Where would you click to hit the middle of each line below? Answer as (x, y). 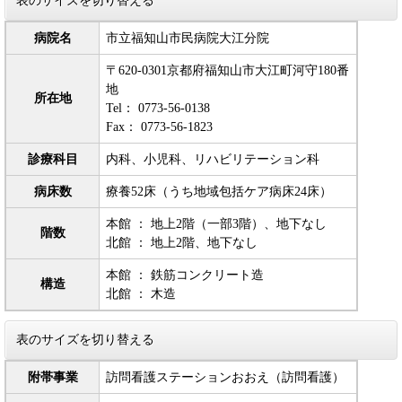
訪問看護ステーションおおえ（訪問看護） (225, 377)
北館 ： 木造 (141, 294)
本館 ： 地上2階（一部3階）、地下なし (216, 224)
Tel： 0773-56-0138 (158, 108)
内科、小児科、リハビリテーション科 (213, 159)
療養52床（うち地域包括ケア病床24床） (219, 192)
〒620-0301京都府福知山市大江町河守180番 (227, 70)
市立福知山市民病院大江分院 (188, 38)
